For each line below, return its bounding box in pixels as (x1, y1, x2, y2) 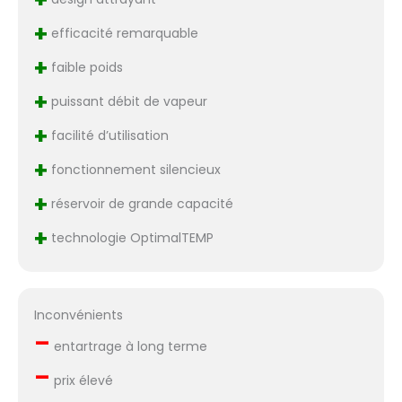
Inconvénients (33, 306, 123, 325)
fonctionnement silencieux (47, 160, 221, 179)
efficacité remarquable (47, 23, 198, 42)
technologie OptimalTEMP (47, 228, 214, 247)
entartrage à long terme (49, 337, 207, 356)
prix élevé (49, 371, 113, 390)
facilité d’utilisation (47, 126, 169, 144)
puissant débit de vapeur (47, 92, 207, 110)
